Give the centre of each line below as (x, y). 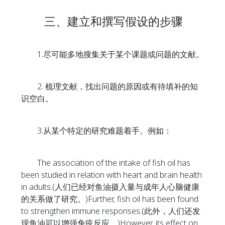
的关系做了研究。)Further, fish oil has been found (110, 199)
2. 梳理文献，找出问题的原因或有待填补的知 (109, 86)
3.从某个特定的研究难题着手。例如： (96, 131)
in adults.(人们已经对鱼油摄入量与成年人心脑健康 (110, 187)
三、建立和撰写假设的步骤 (102, 21)
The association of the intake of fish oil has (106, 163)
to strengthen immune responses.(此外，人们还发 (111, 211)
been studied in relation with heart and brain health (111, 175)
